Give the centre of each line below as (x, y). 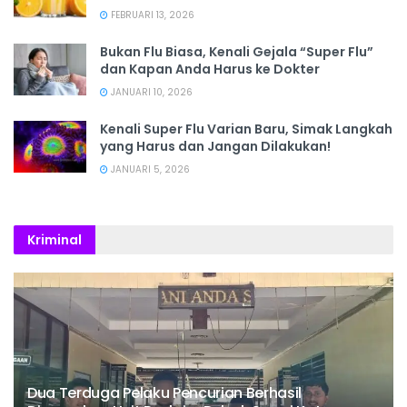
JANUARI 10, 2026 (150, 93)
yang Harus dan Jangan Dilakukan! (215, 147)
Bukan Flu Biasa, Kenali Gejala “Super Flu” (237, 52)
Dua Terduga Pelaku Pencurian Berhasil (165, 393)
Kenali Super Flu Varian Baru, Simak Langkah (246, 129)
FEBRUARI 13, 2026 (151, 15)
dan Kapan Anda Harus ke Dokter (210, 69)
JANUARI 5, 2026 (149, 170)
